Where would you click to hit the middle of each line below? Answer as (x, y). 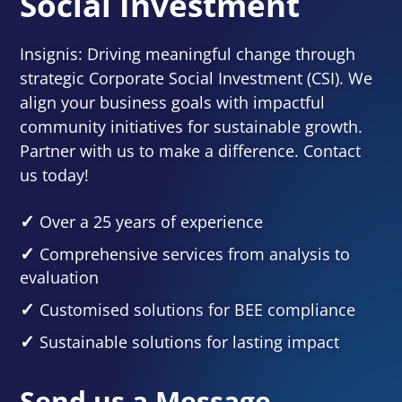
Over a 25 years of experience (152, 221)
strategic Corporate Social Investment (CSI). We (197, 78)
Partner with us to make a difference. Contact (191, 150)
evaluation (60, 277)
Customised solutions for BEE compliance (198, 309)
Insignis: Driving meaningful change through (188, 53)
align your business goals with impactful (173, 102)
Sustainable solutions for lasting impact (190, 341)
